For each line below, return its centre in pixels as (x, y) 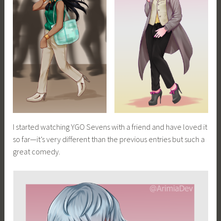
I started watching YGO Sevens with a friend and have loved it (110, 127)
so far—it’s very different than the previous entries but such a (109, 139)
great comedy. (37, 152)
